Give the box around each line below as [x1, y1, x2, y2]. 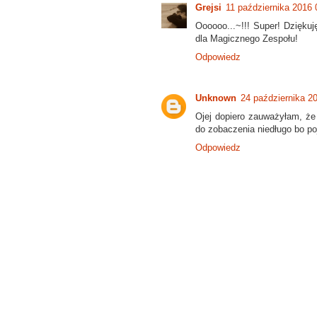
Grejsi [195, 1, 221, 13]
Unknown [195, 92, 236, 103]
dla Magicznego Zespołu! [195, 33, 298, 44]
